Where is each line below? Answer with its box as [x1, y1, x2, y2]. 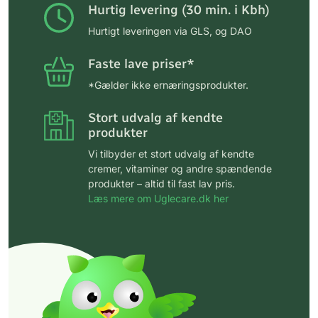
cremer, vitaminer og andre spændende [88, 163, 272, 175]
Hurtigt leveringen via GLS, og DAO [88, 25, 252, 38]
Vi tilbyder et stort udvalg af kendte [88, 148, 254, 160]
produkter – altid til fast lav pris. [88, 177, 235, 190]
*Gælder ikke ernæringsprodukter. [88, 79, 248, 92]
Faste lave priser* [88, 56, 194, 72]
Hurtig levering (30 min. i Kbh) [88, 2, 270, 18]
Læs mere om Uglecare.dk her [88, 192, 229, 205]
